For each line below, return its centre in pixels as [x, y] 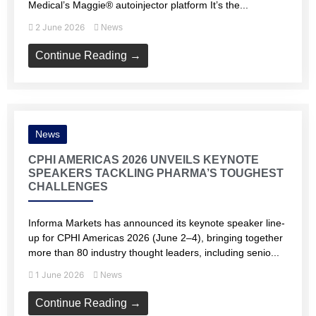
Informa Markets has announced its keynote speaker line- [157, 223]
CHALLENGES [68, 187]
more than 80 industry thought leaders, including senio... [154, 253]
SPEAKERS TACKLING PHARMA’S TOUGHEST [156, 173]
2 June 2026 [60, 27]
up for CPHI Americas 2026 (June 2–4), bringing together [156, 238]
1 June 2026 [60, 275]
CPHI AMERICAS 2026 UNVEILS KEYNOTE [144, 160]
